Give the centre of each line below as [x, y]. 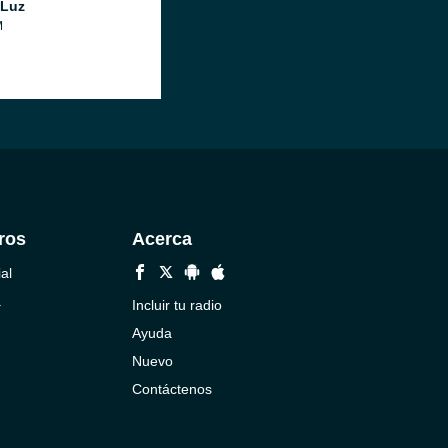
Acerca [161, 239]
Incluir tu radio [176, 305]
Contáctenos [171, 389]
